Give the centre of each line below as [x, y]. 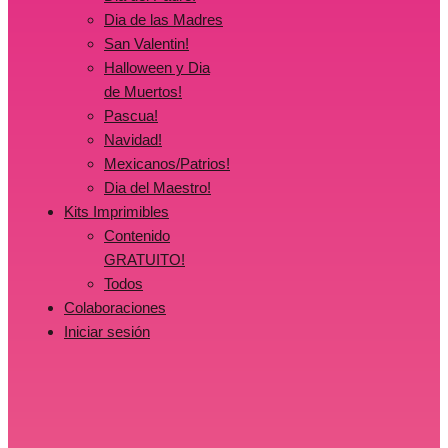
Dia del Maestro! [157, 188]
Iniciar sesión [107, 332]
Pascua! [131, 116]
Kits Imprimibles [116, 212]
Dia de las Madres [163, 20]
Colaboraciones [115, 308]
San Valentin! [146, 44]
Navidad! [133, 140]
